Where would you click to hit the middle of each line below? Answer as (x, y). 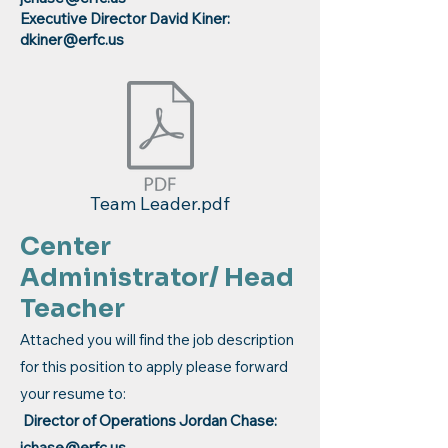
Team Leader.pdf (160, 203)
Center (65, 246)
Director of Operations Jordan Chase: (150, 420)
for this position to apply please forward (154, 366)
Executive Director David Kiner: (125, 18)
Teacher (72, 308)
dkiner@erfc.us (72, 39)
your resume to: (73, 393)
